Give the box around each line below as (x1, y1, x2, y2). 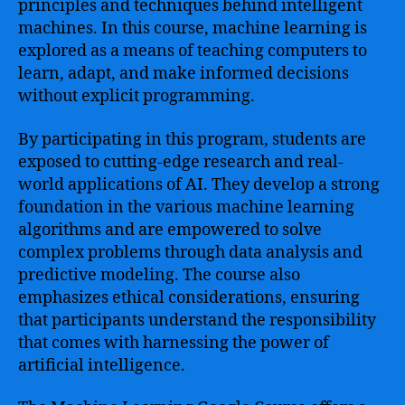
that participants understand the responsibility (18, 309, 376, 331)
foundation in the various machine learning (18, 196, 354, 218)
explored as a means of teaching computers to (18, 41, 367, 61)
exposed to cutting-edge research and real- (18, 151, 344, 173)
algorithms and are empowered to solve (18, 219, 322, 240)
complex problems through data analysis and (18, 241, 363, 263)
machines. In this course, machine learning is (18, 18, 367, 39)
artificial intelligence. (18, 354, 185, 376)
